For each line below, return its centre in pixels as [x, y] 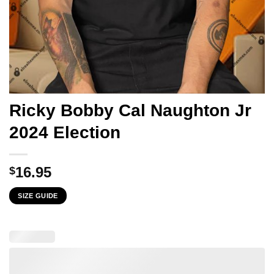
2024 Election [65, 132]
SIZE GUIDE [38, 196]
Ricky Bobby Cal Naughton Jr [130, 110]
